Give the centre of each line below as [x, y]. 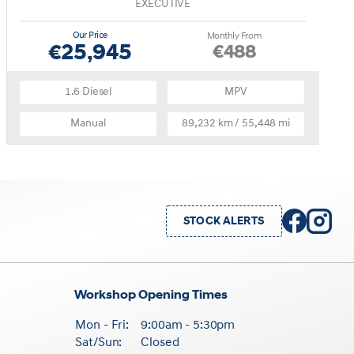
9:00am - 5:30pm [188, 325]
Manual [88, 123]
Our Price [90, 35]
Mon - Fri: [102, 325]
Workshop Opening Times [151, 295]
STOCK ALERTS [224, 221]
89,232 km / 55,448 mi [236, 123]
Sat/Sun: [99, 343]
